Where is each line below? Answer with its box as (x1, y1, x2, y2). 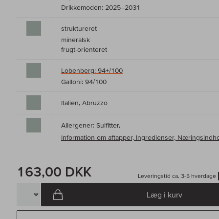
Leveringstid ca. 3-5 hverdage (138, 173, 216, 179)
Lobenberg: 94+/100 (61, 66, 123, 75)
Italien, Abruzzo (61, 99, 108, 107)
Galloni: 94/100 (61, 78, 107, 86)
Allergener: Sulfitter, (61, 121, 120, 130)
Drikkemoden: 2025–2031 (61, 3, 140, 12)
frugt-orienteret (61, 45, 107, 54)
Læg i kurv (147, 190, 182, 199)
